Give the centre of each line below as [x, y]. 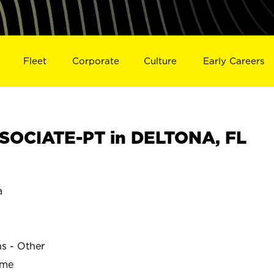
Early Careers [234, 61]
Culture [161, 61]
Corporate [95, 61]
